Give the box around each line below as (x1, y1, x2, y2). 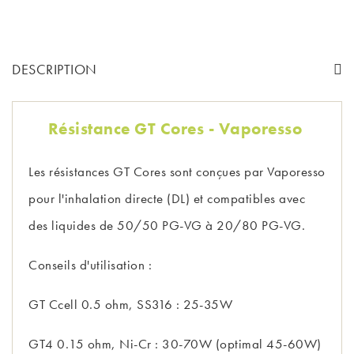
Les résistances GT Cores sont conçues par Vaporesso (28, 163, 326, 181)
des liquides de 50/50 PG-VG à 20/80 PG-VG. (28, 217, 305, 235)
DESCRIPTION (12, 60, 97, 79)
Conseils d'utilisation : (28, 256, 152, 274)
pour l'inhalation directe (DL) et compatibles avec (28, 190, 305, 208)
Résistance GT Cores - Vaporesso (47, 118, 307, 140)
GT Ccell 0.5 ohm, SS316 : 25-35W (28, 296, 232, 314)
